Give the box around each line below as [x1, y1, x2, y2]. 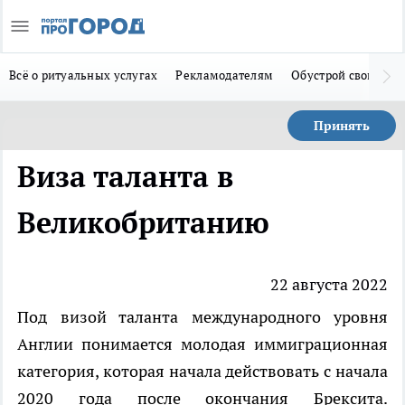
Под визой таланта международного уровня [17, 306, 388, 327]
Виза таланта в [17, 157, 233, 196]
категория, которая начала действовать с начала [17, 360, 388, 381]
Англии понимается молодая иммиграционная [17, 333, 388, 354]
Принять [314, 118, 370, 134]
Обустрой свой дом [291, 67, 400, 83]
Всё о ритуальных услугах [9, 67, 158, 83]
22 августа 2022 [270, 273, 388, 295]
